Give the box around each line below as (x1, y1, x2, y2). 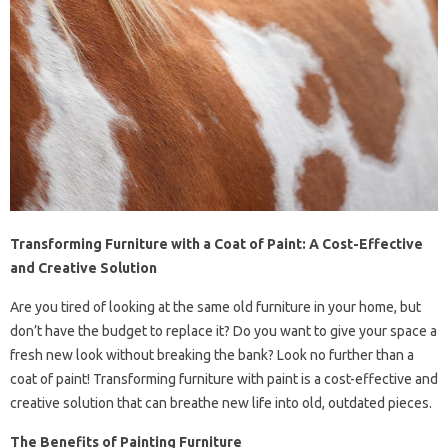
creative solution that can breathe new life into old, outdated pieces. (10, 395, 432, 412)
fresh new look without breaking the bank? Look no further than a (10, 347, 414, 364)
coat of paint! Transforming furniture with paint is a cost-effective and (10, 371, 438, 388)
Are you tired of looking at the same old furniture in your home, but (10, 299, 421, 316)
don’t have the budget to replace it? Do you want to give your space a (10, 323, 437, 340)
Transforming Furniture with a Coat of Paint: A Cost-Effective (10, 236, 423, 253)
